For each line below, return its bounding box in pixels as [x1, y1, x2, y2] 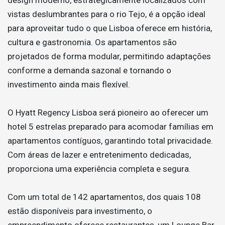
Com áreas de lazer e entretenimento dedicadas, [8, 149, 191, 160]
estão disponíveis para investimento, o [8, 205, 152, 216]
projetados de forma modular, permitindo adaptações [8, 51, 211, 61]
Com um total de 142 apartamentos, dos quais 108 [8, 191, 201, 202]
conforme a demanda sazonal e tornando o [8, 65, 171, 75]
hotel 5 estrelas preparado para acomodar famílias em [8, 121, 213, 132]
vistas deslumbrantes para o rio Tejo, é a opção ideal [8, 9, 205, 19]
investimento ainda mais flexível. [8, 79, 130, 89]
